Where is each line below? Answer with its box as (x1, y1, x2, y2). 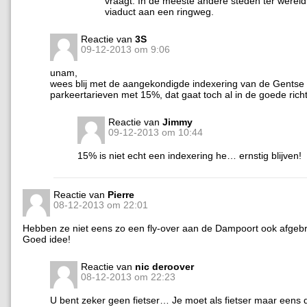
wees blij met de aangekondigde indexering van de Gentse (50, 77, 304, 89)
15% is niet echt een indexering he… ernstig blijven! (77, 149, 302, 161)
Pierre (108, 188, 134, 200)
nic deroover (135, 260, 194, 272)
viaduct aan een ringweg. (105, 5, 214, 17)
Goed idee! (23, 233, 71, 245)
